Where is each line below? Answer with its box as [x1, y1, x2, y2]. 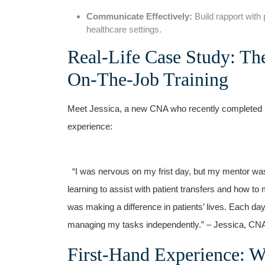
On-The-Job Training [67, 68, 228, 90]
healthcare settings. [86, 24, 161, 34]
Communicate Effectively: [86, 11, 192, 21]
